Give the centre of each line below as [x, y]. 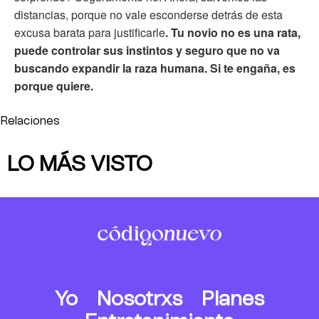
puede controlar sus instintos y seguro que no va [147, 50]
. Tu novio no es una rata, [233, 32]
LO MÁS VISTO [80, 164]
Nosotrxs [140, 300]
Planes [232, 300]
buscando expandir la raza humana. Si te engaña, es [155, 68]
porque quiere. [54, 85]
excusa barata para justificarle [90, 32]
